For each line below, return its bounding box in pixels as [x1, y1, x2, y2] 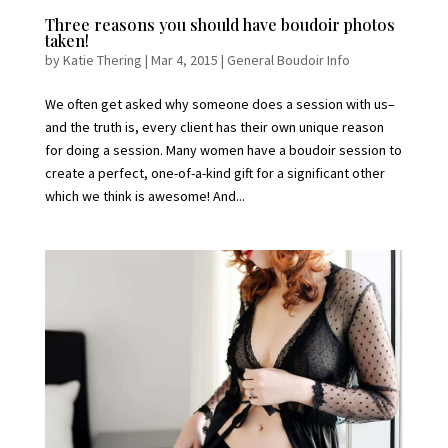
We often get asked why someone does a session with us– [44, 95, 395, 114]
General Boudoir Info [226, 51, 350, 70]
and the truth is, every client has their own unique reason [44, 118, 384, 137]
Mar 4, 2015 [150, 51, 218, 70]
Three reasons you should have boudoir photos [44, 14, 395, 36]
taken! [44, 30, 89, 52]
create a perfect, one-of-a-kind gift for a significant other [44, 164, 385, 183]
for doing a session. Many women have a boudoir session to [44, 141, 402, 160]
